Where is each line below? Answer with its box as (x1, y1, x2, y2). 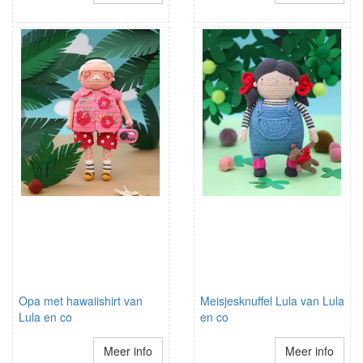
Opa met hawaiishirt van (19, 293, 143, 309)
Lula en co (19, 309, 72, 325)
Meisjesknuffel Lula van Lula (200, 293, 344, 309)
